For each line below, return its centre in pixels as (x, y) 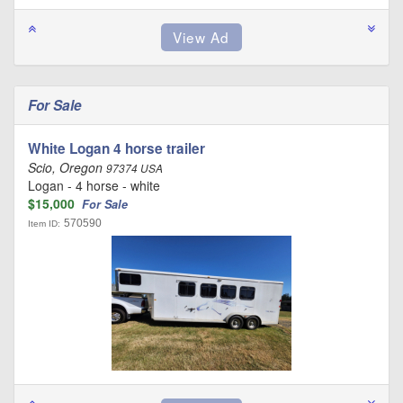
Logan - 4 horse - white (94, 185)
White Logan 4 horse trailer (116, 148)
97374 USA (134, 168)
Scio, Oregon (67, 167)
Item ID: (44, 224)
